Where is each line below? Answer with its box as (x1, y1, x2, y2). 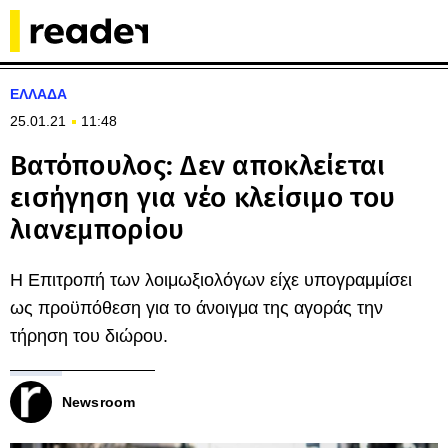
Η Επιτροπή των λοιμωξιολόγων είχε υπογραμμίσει (10, 270, 412, 290)
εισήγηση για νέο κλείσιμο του (10, 181, 396, 214)
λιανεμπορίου (10, 213, 185, 246)
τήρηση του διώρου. (10, 326, 168, 346)
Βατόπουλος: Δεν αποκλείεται (10, 149, 386, 182)
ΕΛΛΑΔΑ (10, 86, 67, 102)
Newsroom (62, 394, 136, 410)
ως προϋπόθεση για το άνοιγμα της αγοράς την (10, 298, 383, 318)
